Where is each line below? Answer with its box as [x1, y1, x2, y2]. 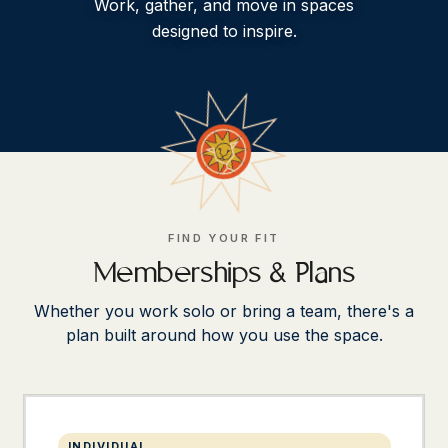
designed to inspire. [151, 21, 297, 41]
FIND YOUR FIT [168, 231, 280, 245]
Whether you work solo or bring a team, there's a [34, 301, 414, 321]
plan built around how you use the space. [65, 325, 383, 345]
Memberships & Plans [92, 257, 356, 290]
